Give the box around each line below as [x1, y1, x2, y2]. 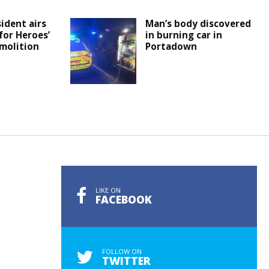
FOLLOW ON [102, 247, 142, 256]
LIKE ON [95, 186, 121, 195]
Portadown [145, 40, 198, 53]
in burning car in [145, 29, 223, 41]
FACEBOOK [95, 192, 152, 207]
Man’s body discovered [145, 17, 252, 30]
